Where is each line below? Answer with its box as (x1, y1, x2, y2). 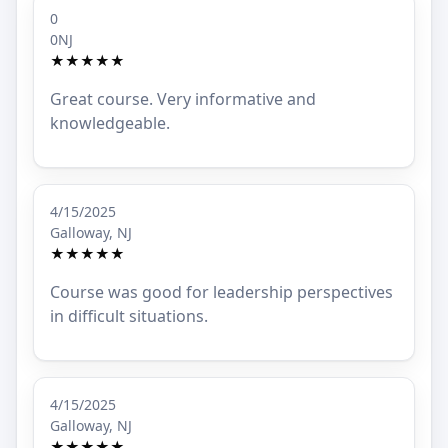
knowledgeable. (50, 112, 170, 135)
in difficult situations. (50, 305, 208, 328)
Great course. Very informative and (50, 88, 316, 111)
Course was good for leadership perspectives (50, 281, 393, 304)
